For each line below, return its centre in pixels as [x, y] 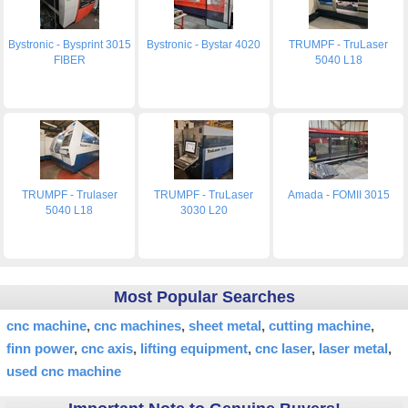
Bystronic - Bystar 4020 [204, 45]
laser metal [353, 348]
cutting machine [320, 325]
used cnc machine [64, 371]
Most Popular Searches [204, 296]
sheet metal [225, 325]
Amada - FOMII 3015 [338, 194]
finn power [40, 348]
